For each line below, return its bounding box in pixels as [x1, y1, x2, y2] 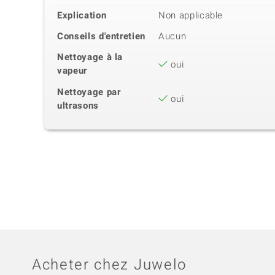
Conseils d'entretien [57, 29, 145, 44]
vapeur [57, 64, 87, 78]
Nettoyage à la [57, 50, 123, 64]
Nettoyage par [57, 85, 121, 99]
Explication [57, 9, 107, 23]
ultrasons [57, 99, 99, 113]
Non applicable [158, 9, 223, 23]
